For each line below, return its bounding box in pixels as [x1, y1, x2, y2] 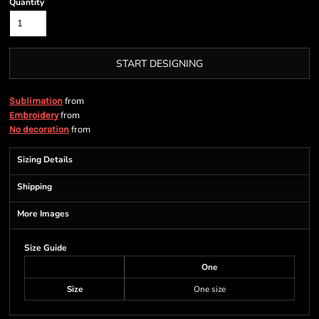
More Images [17, 208, 69, 219]
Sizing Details [17, 154, 73, 165]
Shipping [17, 181, 52, 192]
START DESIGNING [116, 57, 203, 71]
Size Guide [24, 242, 67, 253]
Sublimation [9, 95, 63, 106]
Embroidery [9, 110, 58, 120]
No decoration [9, 124, 69, 135]
